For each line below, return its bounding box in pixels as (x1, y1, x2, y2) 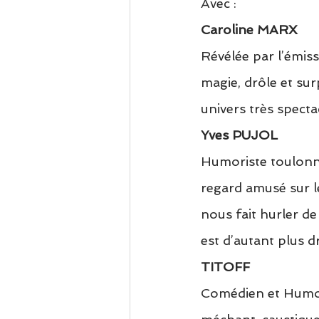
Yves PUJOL (201, 127, 278, 143)
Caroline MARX (201, 22, 298, 38)
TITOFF (201, 259, 250, 275)
